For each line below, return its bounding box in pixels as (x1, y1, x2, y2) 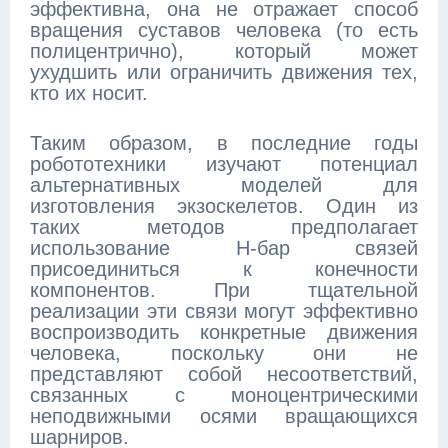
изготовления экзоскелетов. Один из (30, 195, 418, 217)
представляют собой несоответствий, (30, 363, 418, 385)
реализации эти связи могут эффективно (30, 300, 418, 322)
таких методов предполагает (30, 216, 418, 238)
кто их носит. (30, 82, 148, 104)
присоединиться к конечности (30, 258, 418, 280)
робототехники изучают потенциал (30, 153, 418, 175)
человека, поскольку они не (30, 342, 418, 364)
